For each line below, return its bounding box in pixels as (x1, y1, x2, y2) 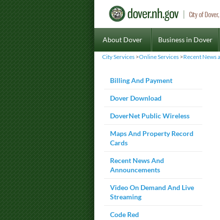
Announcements (110, 165, 160, 174)
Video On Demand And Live (110, 183, 194, 192)
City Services (102, 53, 135, 60)
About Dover (103, 35, 142, 44)
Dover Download (110, 94, 162, 102)
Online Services (139, 53, 179, 60)
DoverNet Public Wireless (110, 111, 190, 120)
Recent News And (110, 156, 164, 165)
